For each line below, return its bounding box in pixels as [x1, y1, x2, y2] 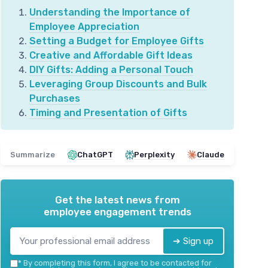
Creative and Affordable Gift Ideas [29, 50, 193, 61]
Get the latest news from [54, 194, 180, 206]
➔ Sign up [173, 236, 214, 246]
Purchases [29, 93, 80, 104]
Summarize [10, 150, 55, 159]
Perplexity [134, 150, 175, 159]
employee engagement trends [43, 206, 191, 218]
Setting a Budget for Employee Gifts [29, 35, 204, 47]
